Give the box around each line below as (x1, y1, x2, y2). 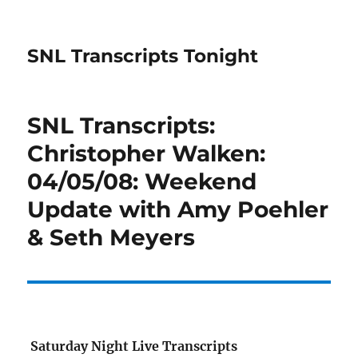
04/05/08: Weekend (27, 168, 257, 195)
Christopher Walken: (27, 140, 266, 167)
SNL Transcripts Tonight (27, 45, 259, 67)
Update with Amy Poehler (27, 196, 329, 223)
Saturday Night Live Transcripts (30, 338, 238, 354)
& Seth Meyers (27, 224, 196, 251)
